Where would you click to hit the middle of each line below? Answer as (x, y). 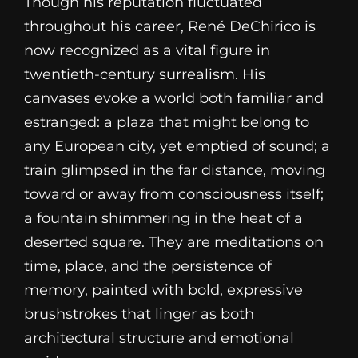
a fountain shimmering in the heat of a (163, 218)
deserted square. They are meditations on (174, 242)
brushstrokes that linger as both (139, 314)
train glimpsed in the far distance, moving (175, 170)
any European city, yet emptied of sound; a (177, 146)
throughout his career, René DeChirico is (170, 26)
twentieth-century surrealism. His (145, 74)
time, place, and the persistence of (148, 266)
